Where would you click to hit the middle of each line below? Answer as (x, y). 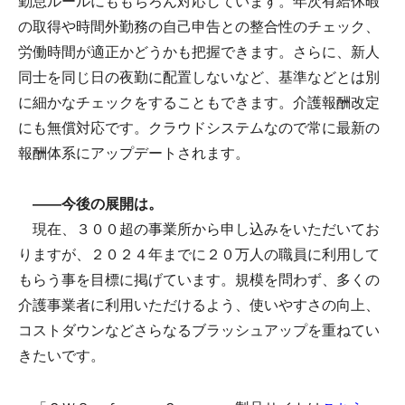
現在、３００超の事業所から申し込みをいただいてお (199, 230)
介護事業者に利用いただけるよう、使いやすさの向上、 (199, 306)
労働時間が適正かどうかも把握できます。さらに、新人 (199, 52)
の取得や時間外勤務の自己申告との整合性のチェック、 (199, 27)
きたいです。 (61, 356)
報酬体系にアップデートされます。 (134, 154)
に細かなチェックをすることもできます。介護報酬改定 (199, 103)
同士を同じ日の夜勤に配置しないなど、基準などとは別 (199, 78)
